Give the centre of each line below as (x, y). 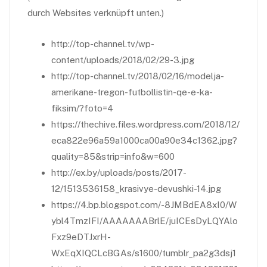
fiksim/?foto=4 (82, 108)
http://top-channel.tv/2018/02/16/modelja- (138, 76)
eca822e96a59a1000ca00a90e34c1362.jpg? (144, 140)
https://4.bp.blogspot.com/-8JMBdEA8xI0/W (144, 205)
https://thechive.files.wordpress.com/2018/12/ (145, 124)
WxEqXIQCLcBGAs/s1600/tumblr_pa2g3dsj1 (144, 253)
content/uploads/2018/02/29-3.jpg (123, 60)
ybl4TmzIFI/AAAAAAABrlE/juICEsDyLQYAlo (145, 221)
